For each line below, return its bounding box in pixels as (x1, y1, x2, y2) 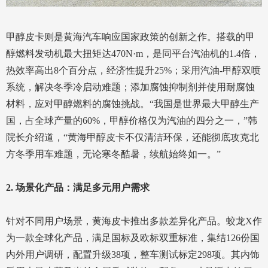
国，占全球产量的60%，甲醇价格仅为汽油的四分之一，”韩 (6, 115, 257, 126)
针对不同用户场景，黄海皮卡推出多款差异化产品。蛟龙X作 (6, 216, 262, 227)
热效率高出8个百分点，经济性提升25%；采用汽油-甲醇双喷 (6, 65, 261, 76)
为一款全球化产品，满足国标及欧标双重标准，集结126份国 (6, 233, 260, 243)
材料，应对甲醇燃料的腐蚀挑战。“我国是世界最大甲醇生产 (6, 99, 259, 109)
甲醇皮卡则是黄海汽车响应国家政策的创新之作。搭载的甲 (6, 32, 255, 42)
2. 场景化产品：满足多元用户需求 (6, 182, 150, 193)
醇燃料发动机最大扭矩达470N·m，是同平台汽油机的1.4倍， (6, 48, 260, 59)
